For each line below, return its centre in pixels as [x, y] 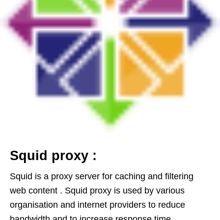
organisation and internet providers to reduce [97, 205]
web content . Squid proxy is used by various [97, 191]
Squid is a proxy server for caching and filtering [102, 176]
